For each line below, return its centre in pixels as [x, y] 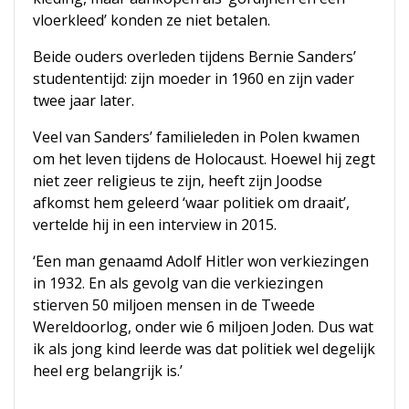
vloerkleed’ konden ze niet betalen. [152, 20]
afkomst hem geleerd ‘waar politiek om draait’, [191, 202]
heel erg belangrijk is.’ [108, 370]
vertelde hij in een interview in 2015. [155, 224]
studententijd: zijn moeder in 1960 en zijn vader [194, 78]
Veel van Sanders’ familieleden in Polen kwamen [196, 136]
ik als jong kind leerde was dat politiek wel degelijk [204, 348]
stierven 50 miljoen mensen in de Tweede [174, 304]
